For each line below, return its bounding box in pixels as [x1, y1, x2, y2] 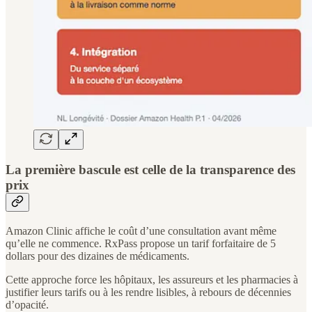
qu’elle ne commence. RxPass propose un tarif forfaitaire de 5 [6, 237, 276, 250]
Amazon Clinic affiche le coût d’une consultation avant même [6, 225, 276, 237]
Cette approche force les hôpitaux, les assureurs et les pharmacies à [6, 274, 298, 286]
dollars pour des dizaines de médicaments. [6, 250, 189, 263]
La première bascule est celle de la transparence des [6, 162, 295, 178]
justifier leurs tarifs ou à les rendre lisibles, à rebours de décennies [6, 286, 291, 299]
